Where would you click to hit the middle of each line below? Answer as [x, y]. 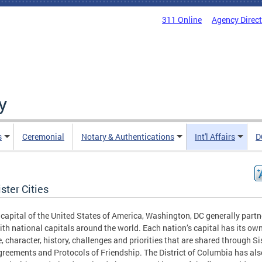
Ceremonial [43, 137]
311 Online [182, 20]
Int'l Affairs [215, 137]
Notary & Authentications [128, 137]
